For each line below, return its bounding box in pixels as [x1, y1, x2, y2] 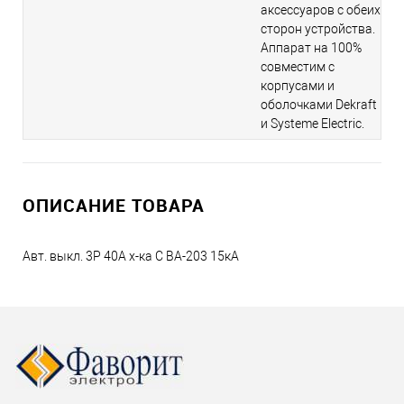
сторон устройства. [261, 22, 375, 37]
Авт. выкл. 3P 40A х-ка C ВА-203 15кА [23, 249, 239, 264]
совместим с [261, 60, 335, 75]
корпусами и [261, 78, 335, 94]
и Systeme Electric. [261, 116, 364, 132]
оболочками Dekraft [261, 97, 377, 113]
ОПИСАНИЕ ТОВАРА [23, 193, 205, 218]
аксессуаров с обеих [261, 3, 381, 18]
